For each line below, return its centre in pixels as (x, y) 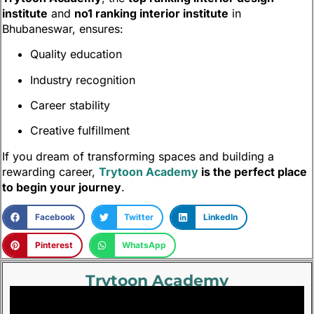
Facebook (55, 217)
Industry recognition (83, 80)
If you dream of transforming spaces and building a (138, 156)
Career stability (70, 105)
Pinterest (54, 245)
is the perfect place (253, 171)
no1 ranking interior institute (151, 13)
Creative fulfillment (80, 131)
